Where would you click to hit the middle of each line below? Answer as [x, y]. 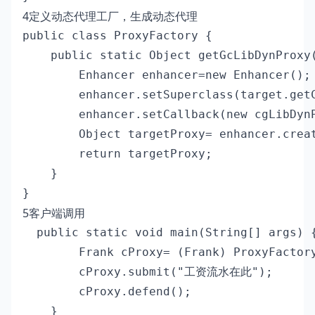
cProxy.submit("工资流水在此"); [148, 271]
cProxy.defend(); [107, 291]
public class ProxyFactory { [117, 35]
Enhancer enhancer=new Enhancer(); [167, 75]
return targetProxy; [117, 153]
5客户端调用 [54, 213]
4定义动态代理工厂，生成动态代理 [110, 16]
